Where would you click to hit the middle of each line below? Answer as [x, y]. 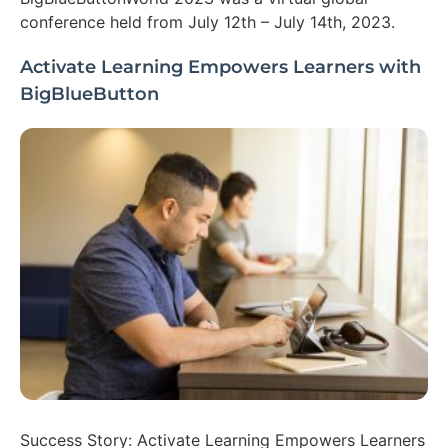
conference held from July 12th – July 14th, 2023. [207, 21]
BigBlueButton [89, 93]
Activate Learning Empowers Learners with [220, 66]
